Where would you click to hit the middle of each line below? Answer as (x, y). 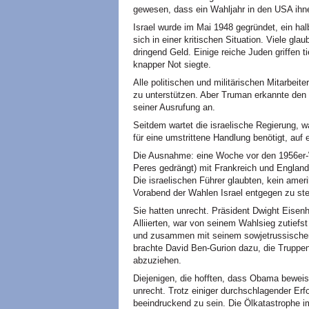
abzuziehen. (157, 260)
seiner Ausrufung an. (174, 107)
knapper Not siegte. (172, 64)
